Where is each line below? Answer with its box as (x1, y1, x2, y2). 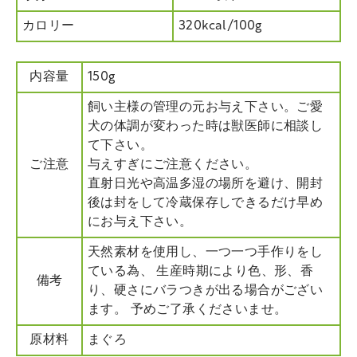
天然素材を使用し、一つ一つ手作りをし (88, 245, 324, 259)
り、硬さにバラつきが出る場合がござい (88, 284, 324, 297)
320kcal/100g (178, 19, 263, 33)
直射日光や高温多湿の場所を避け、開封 (88, 177, 324, 190)
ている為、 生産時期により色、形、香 (88, 265, 314, 278)
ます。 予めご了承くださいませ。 (88, 303, 288, 316)
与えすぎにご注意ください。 (88, 158, 258, 171)
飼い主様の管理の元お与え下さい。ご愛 (88, 100, 324, 114)
